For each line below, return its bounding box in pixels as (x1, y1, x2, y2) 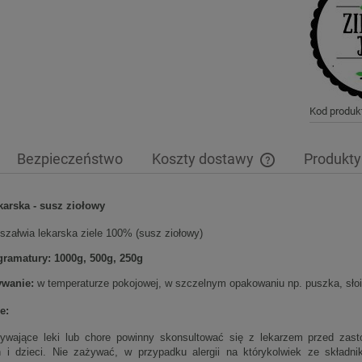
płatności (273, 211, 316, 224)
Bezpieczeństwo (17, 150, 123, 168)
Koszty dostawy (152, 150, 257, 168)
